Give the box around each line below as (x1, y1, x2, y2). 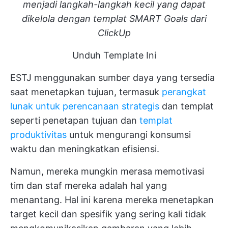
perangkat (162, 87, 206, 98)
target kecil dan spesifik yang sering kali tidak (10, 209, 206, 220)
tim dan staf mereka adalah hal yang (10, 180, 167, 191)
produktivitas (10, 129, 67, 140)
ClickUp (97, 27, 131, 39)
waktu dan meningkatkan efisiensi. (10, 144, 159, 155)
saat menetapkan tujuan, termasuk (10, 87, 162, 98)
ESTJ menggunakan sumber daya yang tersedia (10, 72, 215, 83)
